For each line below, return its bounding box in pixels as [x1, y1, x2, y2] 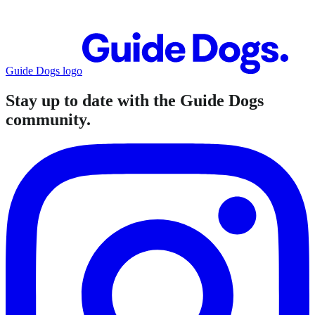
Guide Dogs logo [6, 64, 82, 77]
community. [6, 110, 91, 129]
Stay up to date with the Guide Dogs [6, 91, 264, 110]
